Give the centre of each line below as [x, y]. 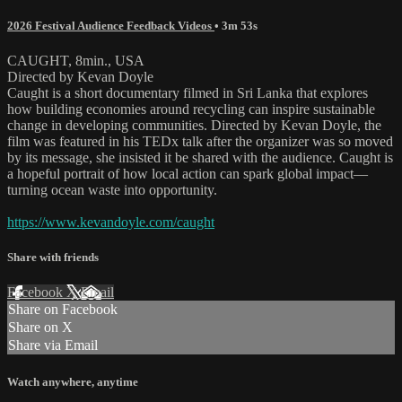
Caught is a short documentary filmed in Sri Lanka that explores [188, 93]
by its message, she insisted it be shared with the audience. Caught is [200, 158]
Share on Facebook [63, 310]
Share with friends [53, 258]
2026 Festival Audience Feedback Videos [111, 25]
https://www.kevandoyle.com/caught [111, 223]
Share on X [40, 328]
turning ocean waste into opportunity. [112, 190]
